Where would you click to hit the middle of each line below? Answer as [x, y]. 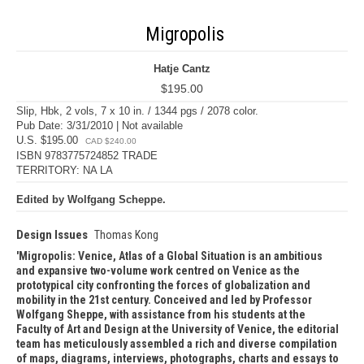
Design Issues [52, 235]
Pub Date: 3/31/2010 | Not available [100, 126]
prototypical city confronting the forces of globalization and [163, 285]
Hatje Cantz [182, 69]
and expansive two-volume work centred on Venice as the [158, 271]
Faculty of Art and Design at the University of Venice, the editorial [178, 329]
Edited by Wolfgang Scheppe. [91, 199]
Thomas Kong [126, 235]
